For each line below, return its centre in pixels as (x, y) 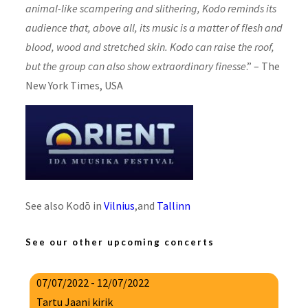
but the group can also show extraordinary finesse (135, 66)
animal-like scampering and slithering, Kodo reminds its (151, 9)
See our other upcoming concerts (120, 242)
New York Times (62, 86)
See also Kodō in (64, 206)
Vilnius (119, 206)
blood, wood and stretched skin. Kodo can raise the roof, (150, 47)
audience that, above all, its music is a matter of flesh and (154, 28)
